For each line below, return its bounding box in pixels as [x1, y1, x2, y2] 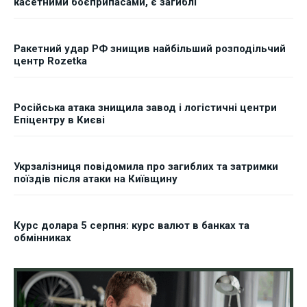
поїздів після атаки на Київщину [14, 173, 177, 186]
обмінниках [14, 232, 71, 245]
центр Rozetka [14, 55, 87, 68]
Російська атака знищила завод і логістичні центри [14, 101, 277, 114]
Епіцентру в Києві [14, 114, 105, 127]
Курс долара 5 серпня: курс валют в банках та [14, 219, 249, 232]
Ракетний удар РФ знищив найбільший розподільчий [14, 42, 286, 56]
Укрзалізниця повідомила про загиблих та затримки [14, 160, 278, 173]
